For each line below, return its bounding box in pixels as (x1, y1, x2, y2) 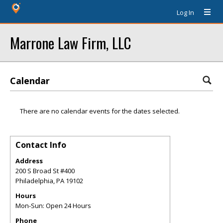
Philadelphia (15, 176, 53, 185)
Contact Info (15, 139, 66, 150)
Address (15, 156, 43, 165)
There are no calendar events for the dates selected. (20, 107, 180, 115)
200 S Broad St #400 (15, 166, 75, 175)
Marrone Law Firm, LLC (10, 32, 131, 53)
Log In (177, 8, 194, 17)
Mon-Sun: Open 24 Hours (15, 201, 91, 210)
